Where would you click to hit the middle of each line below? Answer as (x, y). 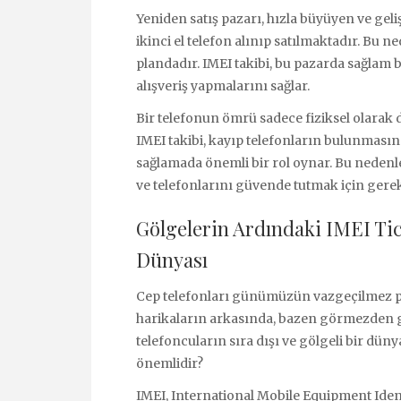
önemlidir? (170, 363)
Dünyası (172, 259)
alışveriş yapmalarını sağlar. (223, 85)
